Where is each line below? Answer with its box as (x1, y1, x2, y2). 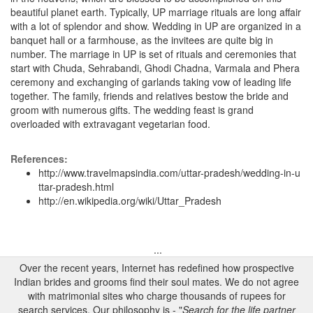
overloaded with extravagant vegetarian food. (10, 117, 210, 131)
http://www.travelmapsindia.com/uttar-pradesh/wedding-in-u (38, 166, 300, 180)
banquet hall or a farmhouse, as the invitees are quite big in (10, 33, 273, 47)
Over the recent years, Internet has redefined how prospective (19, 261, 294, 275)
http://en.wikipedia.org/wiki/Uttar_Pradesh (38, 194, 221, 208)
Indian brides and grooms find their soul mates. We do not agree (14, 275, 299, 289)
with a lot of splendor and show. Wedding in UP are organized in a (10, 19, 301, 33)
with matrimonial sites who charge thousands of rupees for (27, 289, 286, 303)
